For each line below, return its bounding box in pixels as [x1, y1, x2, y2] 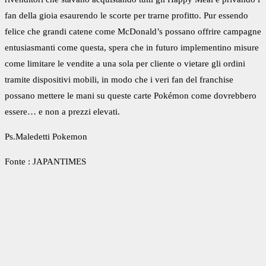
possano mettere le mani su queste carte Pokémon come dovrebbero [5, 91, 256, 101]
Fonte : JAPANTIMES [5, 157, 86, 167]
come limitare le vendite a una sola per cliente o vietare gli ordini [5, 59, 245, 69]
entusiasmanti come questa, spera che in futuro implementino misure [5, 43, 259, 53]
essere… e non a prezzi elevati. [5, 107, 120, 117]
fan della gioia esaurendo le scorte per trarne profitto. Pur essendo [5, 11, 248, 21]
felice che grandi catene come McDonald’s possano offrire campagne [5, 27, 261, 37]
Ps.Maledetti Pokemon [5, 132, 87, 142]
